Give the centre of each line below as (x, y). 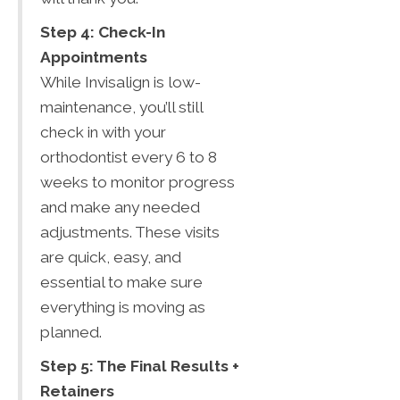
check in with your (103, 132)
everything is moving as (123, 307)
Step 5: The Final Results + (140, 366)
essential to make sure (121, 282)
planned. (71, 332)
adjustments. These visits (130, 232)
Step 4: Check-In (103, 32)
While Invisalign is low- (121, 82)
